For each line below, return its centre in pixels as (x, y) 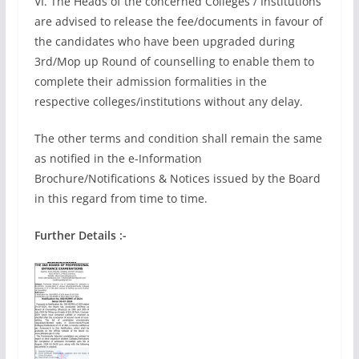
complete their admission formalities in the (150, 81)
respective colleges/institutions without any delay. (168, 101)
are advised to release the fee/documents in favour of (178, 21)
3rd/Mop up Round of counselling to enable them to (174, 61)
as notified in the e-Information (118, 158)
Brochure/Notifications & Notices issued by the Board (177, 178)
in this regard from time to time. (121, 198)
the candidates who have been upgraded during (164, 41)
